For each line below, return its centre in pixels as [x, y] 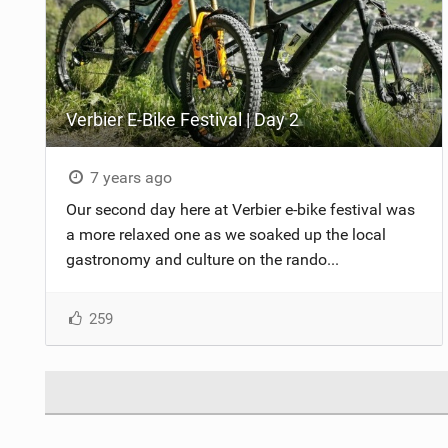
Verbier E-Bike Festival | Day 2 [182, 119]
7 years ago [129, 177]
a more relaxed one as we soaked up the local [225, 234]
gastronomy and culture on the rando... [202, 259]
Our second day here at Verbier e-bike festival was [240, 209]
